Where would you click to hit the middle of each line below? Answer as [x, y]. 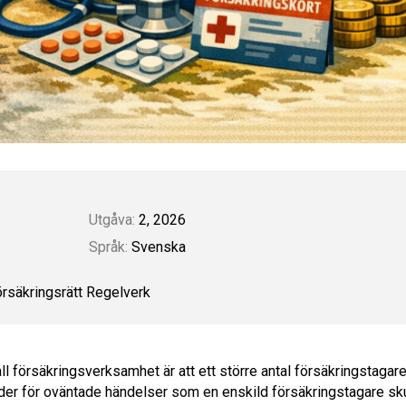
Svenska [157, 246]
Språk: [108, 246]
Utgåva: [112, 219]
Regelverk [118, 292]
